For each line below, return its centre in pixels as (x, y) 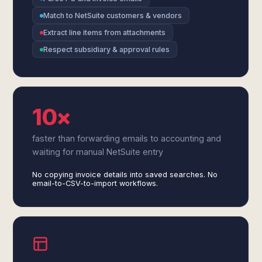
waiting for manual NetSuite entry (98, 152)
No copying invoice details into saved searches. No (125, 175)
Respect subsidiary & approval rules (107, 49)
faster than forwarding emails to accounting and (127, 138)
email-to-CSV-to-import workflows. (95, 183)
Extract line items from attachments (105, 32)
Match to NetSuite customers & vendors (113, 15)
